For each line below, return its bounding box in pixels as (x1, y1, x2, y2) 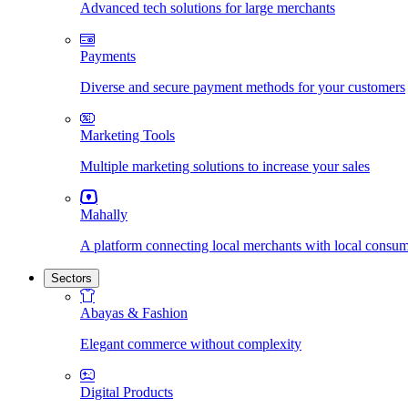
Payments (80, 48, 136, 64)
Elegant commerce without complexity (80, 336, 301, 352)
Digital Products (80, 384, 173, 400)
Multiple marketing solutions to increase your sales (80, 158, 370, 174)
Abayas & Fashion (80, 305, 188, 321)
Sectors (51, 271, 92, 285)
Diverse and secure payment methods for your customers (80, 79, 405, 95)
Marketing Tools (80, 127, 175, 143)
